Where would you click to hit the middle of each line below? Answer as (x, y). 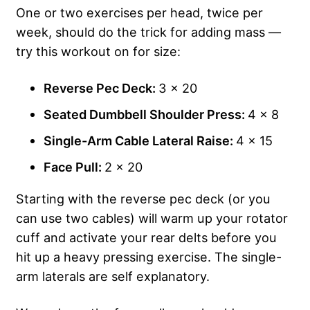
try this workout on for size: (98, 52)
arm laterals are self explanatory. (113, 276)
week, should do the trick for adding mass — (148, 32)
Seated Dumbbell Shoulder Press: (146, 115)
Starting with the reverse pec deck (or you (143, 199)
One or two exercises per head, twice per (139, 13)
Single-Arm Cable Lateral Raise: (140, 141)
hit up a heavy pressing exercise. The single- (149, 257)
